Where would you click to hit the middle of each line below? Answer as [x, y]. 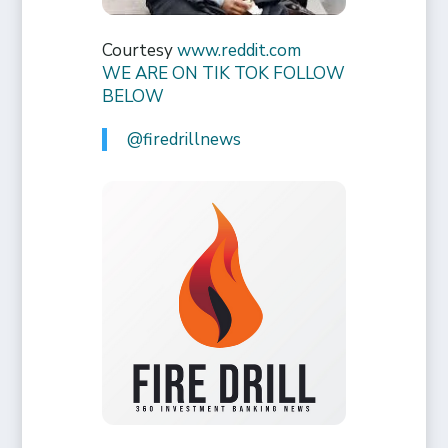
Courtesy [140, 51]
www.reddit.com [239, 51]
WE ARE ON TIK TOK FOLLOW [224, 74]
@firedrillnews [184, 140]
